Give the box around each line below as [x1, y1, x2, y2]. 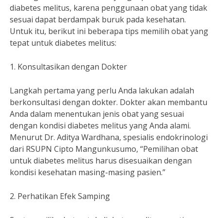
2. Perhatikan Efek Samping [10, 191, 110, 201]
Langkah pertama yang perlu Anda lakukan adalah [10, 85, 194, 96]
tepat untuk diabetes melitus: [10, 37, 116, 48]
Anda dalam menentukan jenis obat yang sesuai [10, 109, 184, 119]
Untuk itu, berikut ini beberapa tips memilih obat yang [10, 26, 208, 36]
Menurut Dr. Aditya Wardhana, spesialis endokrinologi [10, 132, 208, 143]
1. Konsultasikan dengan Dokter [10, 61, 127, 72]
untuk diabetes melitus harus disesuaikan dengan [10, 155, 192, 166]
